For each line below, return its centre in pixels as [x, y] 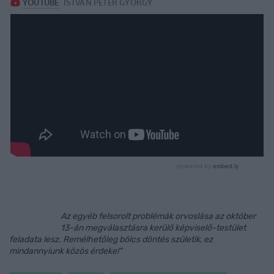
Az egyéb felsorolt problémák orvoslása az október [158, 216]
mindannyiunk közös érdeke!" [65, 251]
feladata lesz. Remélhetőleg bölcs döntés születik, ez [111, 239]
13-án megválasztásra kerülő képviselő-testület [153, 228]
